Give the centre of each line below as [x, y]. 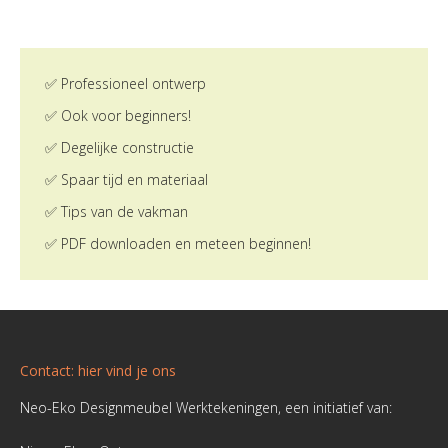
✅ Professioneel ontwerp [125, 83]
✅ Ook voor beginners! [118, 115]
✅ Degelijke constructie [119, 147]
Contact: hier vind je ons [98, 370]
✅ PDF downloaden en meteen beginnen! [178, 243]
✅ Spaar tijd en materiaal [126, 179]
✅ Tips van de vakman [116, 211]
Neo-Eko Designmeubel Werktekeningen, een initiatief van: [206, 407]
